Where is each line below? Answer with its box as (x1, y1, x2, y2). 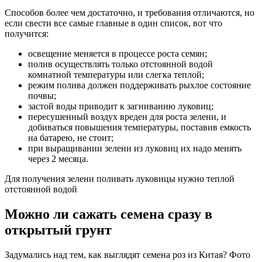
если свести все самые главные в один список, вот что (5, 18, 222, 28)
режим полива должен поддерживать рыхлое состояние (28, 80, 251, 90)
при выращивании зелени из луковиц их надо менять (28, 143, 242, 153)
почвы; (28, 91, 56, 101)
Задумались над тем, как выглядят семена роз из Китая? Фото (5, 249, 250, 260)
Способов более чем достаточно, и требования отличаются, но (5, 8, 254, 18)
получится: (5, 29, 49, 39)
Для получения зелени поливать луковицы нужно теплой (5, 174, 235, 184)
